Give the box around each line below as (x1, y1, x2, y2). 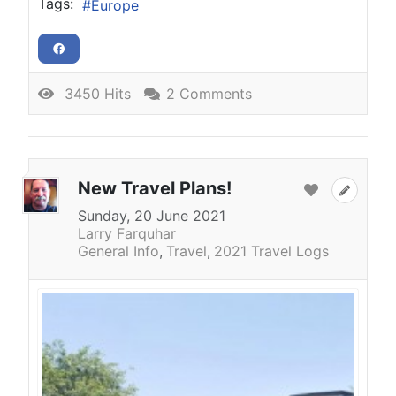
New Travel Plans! (78, 177, 232, 199)
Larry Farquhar (78, 224, 176, 242)
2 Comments (166, 85, 252, 103)
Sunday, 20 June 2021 (78, 206, 225, 225)
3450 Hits (56, 85, 131, 103)
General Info (78, 241, 159, 260)
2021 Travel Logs (214, 241, 329, 260)
